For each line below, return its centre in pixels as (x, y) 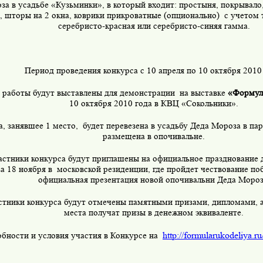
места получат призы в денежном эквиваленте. (154, 213)
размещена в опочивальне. (154, 137)
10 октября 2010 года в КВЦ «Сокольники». (154, 104)
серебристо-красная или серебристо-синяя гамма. (154, 26)
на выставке (204, 93)
